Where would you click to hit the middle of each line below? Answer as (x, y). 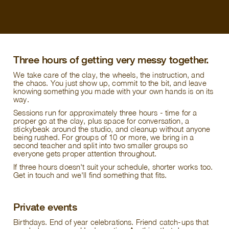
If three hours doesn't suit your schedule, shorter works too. (113, 167)
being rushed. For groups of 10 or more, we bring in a (104, 137)
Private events (45, 207)
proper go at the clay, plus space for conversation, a (101, 121)
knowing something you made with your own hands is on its (113, 91)
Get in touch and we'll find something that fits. (90, 175)
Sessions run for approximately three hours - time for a (105, 112)
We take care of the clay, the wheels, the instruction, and (109, 75)
